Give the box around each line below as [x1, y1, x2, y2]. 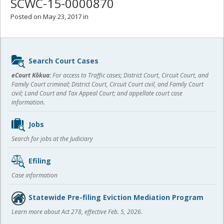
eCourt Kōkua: [11, 71, 51, 79]
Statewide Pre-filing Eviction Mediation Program [28, 192, 203, 202]
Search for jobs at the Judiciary [11, 134, 93, 143]
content [8, 62, 42, 73]
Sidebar [8, 48, 39, 60]
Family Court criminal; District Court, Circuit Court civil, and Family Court [11, 80, 203, 88]
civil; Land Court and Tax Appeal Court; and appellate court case [11, 89, 182, 97]
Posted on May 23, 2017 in [10, 12, 88, 21]
